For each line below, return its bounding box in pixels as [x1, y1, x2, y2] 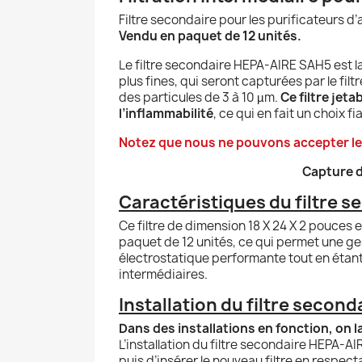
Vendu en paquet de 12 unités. [119, 27, 301, 44]
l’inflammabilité [119, 104, 213, 122]
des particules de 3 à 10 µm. [119, 88, 280, 106]
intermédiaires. [119, 265, 208, 283]
